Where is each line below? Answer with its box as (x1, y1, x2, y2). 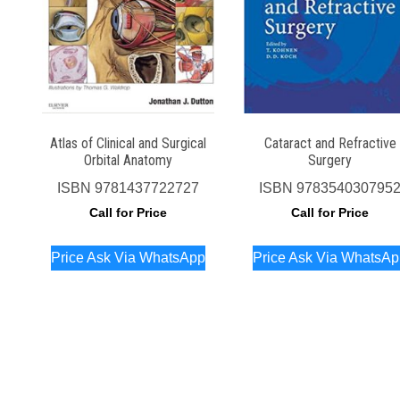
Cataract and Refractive (263, 134, 396, 152)
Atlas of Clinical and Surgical (49, 134, 206, 152)
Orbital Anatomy (83, 151, 172, 169)
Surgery (308, 151, 353, 169)
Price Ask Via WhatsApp (50, 250, 205, 266)
